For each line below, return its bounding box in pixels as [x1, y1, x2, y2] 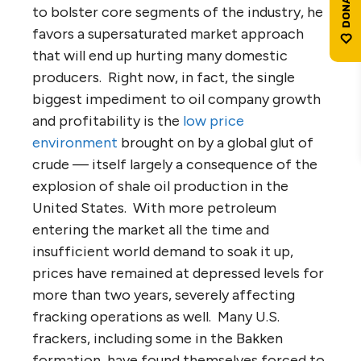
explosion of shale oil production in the [32, 176, 288, 195]
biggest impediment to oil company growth [32, 89, 321, 108]
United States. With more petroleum [32, 198, 276, 217]
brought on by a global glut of [118, 133, 313, 151]
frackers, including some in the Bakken [32, 329, 283, 347]
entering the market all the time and [32, 220, 269, 239]
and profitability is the [32, 111, 183, 130]
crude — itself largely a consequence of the [32, 155, 317, 173]
